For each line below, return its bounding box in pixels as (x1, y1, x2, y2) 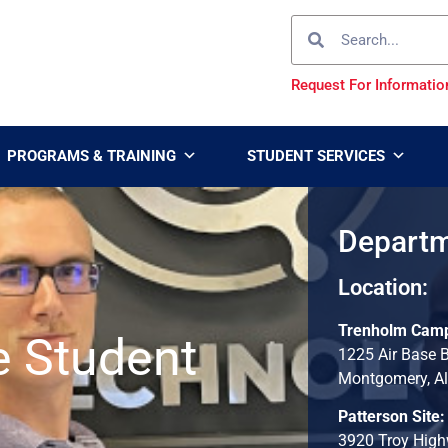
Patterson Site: (337, 407, 445, 427)
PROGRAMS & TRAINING (7, 147, 176, 166)
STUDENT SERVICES (247, 147, 385, 166)
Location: (337, 275, 428, 301)
